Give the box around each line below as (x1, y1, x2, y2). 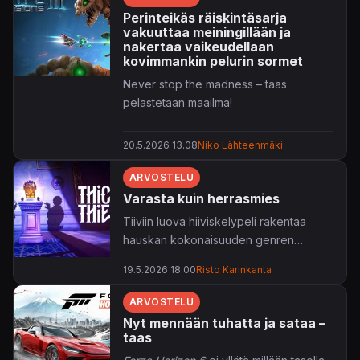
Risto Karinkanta (196, 263, 272, 276)
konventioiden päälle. (123, 251, 237, 265)
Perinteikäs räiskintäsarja (123, 9, 287, 26)
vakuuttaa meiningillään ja (123, 23, 291, 40)
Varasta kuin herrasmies (123, 190, 280, 207)
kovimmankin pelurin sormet (123, 52, 303, 69)
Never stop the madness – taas (123, 76, 287, 91)
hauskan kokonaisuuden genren (123, 232, 294, 247)
